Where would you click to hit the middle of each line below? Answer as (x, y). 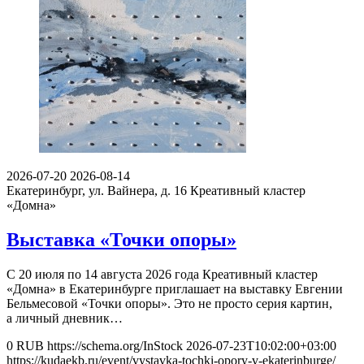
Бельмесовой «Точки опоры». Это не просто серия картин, (169, 303)
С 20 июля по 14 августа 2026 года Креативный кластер (162, 274)
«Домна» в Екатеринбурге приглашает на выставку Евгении (175, 288)
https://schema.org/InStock (115, 345)
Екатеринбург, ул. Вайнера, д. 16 (97, 191)
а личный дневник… (65, 318)
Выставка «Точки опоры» (121, 239)
